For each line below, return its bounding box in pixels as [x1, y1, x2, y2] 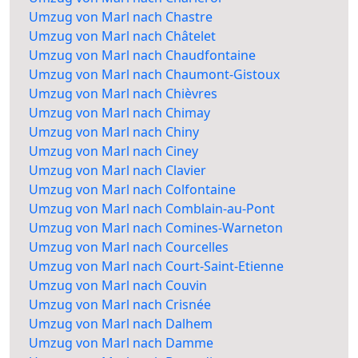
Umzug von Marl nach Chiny [29, 123, 199, 141]
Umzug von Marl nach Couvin [29, 276, 207, 295]
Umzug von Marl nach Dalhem [29, 315, 213, 333]
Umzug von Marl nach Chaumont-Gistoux [29, 66, 280, 84]
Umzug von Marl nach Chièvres [29, 85, 217, 103]
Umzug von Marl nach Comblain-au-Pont [29, 200, 275, 218]
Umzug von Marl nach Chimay [29, 104, 210, 122]
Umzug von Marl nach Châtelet [29, 27, 216, 46]
